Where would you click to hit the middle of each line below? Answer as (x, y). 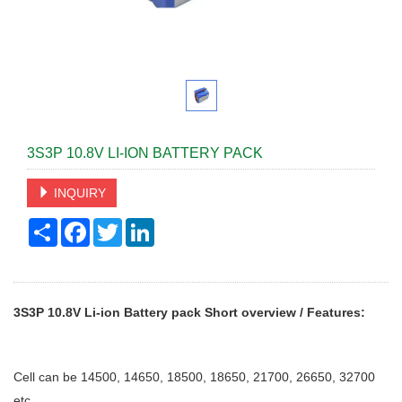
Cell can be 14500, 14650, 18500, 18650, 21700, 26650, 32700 (194, 377)
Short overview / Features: (285, 312)
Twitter (141, 225)
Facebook (118, 225)
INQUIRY (78, 193)
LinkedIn (179, 225)
